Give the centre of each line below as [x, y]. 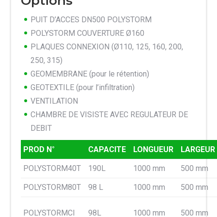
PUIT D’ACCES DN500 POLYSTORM [91, 20]
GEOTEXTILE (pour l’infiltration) [83, 88]
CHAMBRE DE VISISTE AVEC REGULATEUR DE [109, 115]
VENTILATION [54, 101]
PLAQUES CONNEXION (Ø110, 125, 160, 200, [107, 47]
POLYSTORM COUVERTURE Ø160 [87, 33]
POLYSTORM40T [52, 169]
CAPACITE [107, 150]
